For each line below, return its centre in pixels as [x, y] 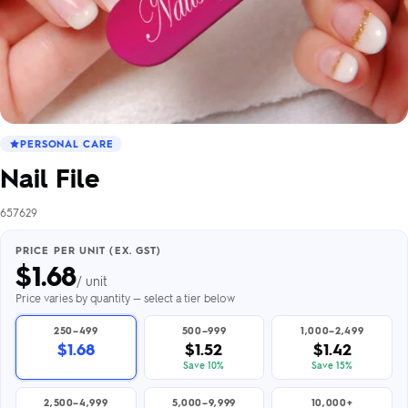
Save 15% [332, 365]
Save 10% [204, 365]
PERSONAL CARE [67, 143]
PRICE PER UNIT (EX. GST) [89, 250]
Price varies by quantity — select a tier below [125, 298]
